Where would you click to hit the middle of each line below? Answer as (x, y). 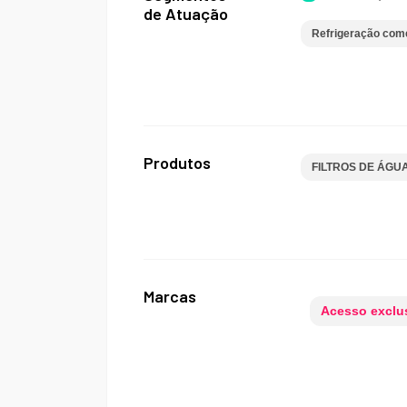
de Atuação (186, 14)
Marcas (170, 296)
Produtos (177, 163)
